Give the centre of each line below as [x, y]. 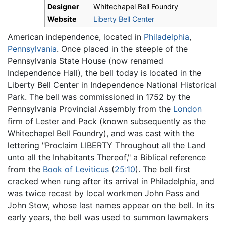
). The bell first [163, 170]
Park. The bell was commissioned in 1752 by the [99, 97]
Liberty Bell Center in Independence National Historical [112, 85]
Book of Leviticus [76, 170]
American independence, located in [76, 37]
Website [62, 19]
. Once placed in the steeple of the [122, 49]
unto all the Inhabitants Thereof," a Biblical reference [107, 157]
